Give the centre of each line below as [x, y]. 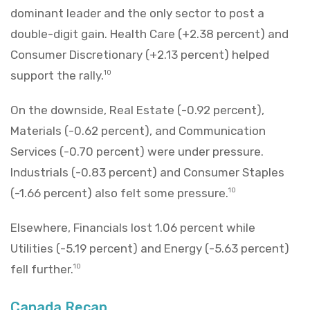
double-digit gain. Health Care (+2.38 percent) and [149, 34]
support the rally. [57, 75]
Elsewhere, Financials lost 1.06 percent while [133, 227]
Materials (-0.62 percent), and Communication [138, 130]
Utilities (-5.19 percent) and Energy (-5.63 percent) [150, 248]
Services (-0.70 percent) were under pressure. [137, 151]
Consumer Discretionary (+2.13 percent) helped [140, 54]
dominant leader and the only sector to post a [137, 13]
